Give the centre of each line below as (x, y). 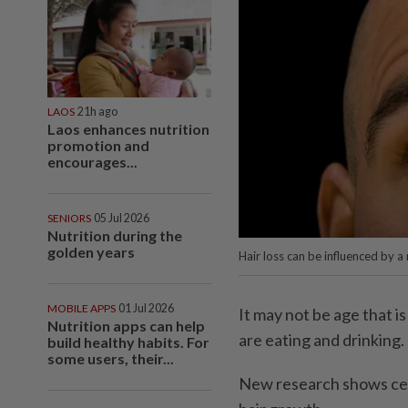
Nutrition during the (115, 235)
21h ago (97, 111)
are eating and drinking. (321, 340)
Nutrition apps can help (126, 325)
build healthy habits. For (128, 342)
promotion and (98, 145)
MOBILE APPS (82, 308)
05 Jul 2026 (122, 218)
